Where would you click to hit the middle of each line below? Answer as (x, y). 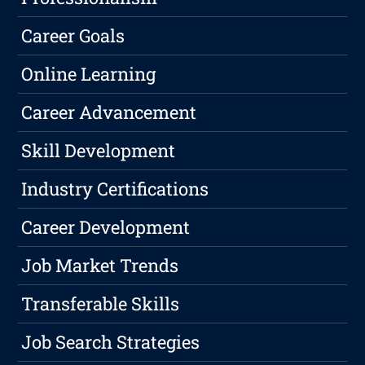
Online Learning (89, 74)
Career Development (106, 227)
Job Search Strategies (111, 342)
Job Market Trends (100, 266)
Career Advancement (109, 112)
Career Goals (73, 36)
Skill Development (99, 151)
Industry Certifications (115, 189)
